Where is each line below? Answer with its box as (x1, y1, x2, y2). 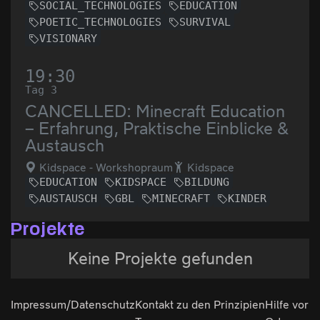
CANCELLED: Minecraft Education (25, 101, 285, 121)
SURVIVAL (179, 16, 231, 29)
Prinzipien (213, 298, 265, 311)
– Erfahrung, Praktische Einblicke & (25, 119, 289, 139)
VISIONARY (39, 32, 97, 46)
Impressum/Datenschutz (11, 298, 135, 311)
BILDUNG (184, 176, 229, 189)
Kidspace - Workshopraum (36, 161, 173, 174)
